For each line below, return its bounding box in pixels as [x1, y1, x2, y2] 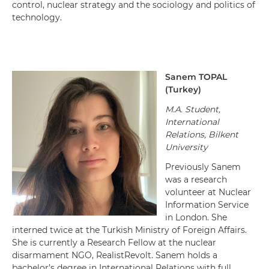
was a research [165, 174, 227, 185]
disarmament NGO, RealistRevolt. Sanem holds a [12, 250, 217, 261]
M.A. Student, [165, 104, 220, 115]
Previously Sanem [165, 162, 241, 172]
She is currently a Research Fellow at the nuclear [12, 237, 216, 248]
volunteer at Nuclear [165, 187, 251, 198]
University [165, 142, 208, 153]
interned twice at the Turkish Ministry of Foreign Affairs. [12, 225, 247, 235]
